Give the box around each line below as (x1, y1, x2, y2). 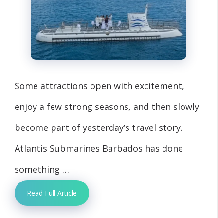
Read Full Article (27, 188, 77, 198)
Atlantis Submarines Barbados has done (15, 142, 183, 154)
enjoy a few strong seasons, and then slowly (15, 100, 199, 112)
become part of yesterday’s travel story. (15, 121, 182, 133)
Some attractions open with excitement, (15, 79, 184, 91)
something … (15, 163, 69, 175)
